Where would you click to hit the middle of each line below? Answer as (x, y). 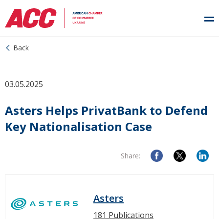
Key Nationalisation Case (78, 126)
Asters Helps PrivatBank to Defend (106, 110)
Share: (131, 156)
